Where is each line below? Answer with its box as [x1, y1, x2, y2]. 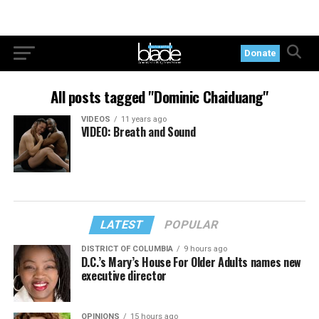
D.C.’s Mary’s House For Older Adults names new [80, 253, 301, 271]
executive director [80, 266, 167, 284]
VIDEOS [80, 115, 110, 124]
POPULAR [163, 217, 221, 231]
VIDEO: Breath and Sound [80, 123, 196, 140]
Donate [244, 48, 277, 58]
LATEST [99, 217, 146, 231]
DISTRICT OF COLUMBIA [80, 244, 173, 253]
